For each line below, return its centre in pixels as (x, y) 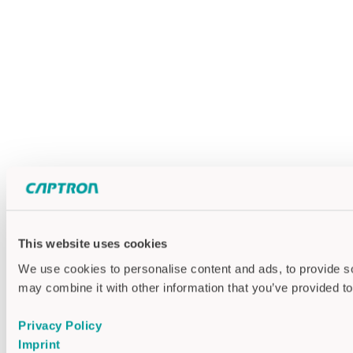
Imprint (39, 344)
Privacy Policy (60, 325)
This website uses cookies (93, 243)
